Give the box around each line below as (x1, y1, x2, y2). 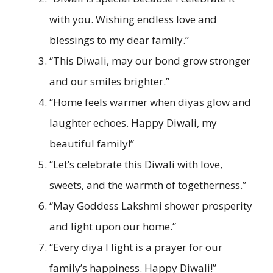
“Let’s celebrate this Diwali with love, (49, 157, 222, 171)
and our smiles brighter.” (49, 74, 169, 88)
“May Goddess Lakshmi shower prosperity (49, 198, 252, 213)
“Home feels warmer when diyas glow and (49, 94, 251, 109)
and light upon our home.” (49, 219, 176, 233)
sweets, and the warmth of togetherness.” (49, 177, 246, 192)
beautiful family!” (49, 136, 134, 151)
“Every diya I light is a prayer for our (49, 239, 222, 254)
